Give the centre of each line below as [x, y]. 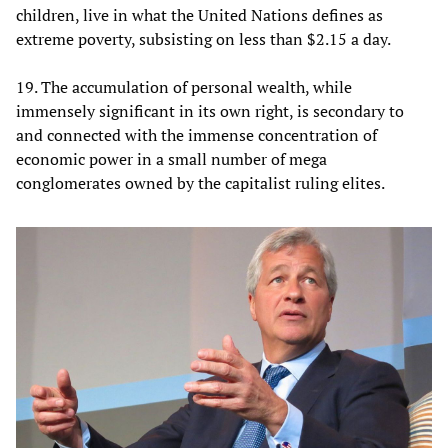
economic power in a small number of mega [171, 158]
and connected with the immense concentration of [196, 134]
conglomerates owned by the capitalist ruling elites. [200, 182]
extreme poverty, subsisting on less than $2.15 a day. [203, 38]
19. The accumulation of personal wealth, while [184, 86]
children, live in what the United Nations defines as [199, 14]
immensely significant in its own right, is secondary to [210, 110]
